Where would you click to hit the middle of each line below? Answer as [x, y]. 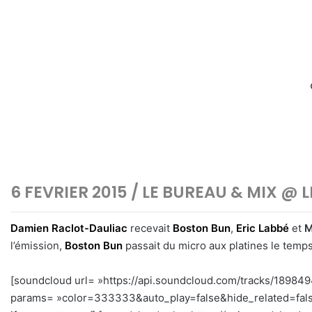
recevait [150, 228]
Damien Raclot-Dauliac [69, 228]
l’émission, [38, 245]
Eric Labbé [263, 228]
